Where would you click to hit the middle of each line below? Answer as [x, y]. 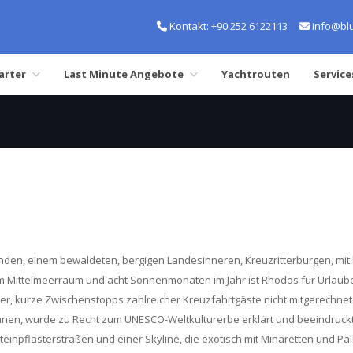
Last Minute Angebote [124, 74]
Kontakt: [188, 26]
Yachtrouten [256, 74]
